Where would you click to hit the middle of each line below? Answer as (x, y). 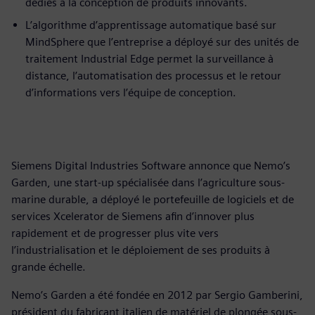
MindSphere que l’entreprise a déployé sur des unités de (162, 41)
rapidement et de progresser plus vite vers (115, 233)
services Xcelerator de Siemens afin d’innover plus (133, 216)
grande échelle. (49, 266)
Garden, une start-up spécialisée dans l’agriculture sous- (148, 182)
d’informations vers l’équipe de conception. (131, 92)
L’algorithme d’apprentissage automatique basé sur (151, 25)
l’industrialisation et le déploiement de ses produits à (141, 250)
